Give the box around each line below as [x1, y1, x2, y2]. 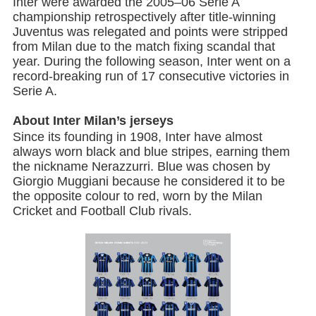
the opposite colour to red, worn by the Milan [13, 188, 263, 203]
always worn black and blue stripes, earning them [13, 144, 291, 159]
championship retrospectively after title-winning [13, 9, 276, 24]
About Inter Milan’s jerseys [13, 113, 174, 128]
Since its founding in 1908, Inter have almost [13, 129, 263, 144]
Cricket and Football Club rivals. [13, 203, 193, 218]
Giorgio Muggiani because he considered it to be [13, 174, 286, 188]
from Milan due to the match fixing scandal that [13, 39, 276, 54]
